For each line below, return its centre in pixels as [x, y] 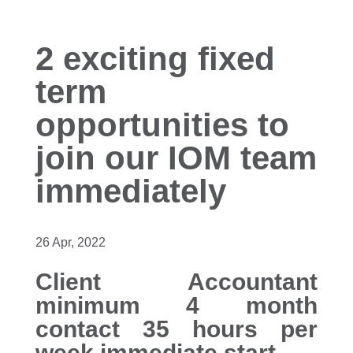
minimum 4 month [176, 305]
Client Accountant [176, 282]
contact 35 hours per [176, 329]
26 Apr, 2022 [70, 242]
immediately [130, 191]
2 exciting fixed [155, 59]
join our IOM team [176, 158]
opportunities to [162, 125]
